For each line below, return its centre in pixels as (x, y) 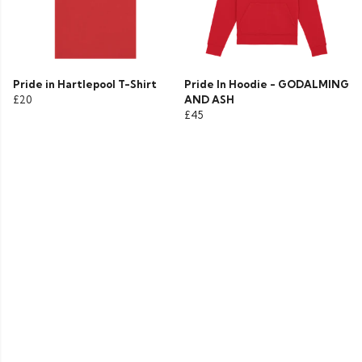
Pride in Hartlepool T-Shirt (85, 84)
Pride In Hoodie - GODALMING (267, 84)
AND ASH (209, 100)
